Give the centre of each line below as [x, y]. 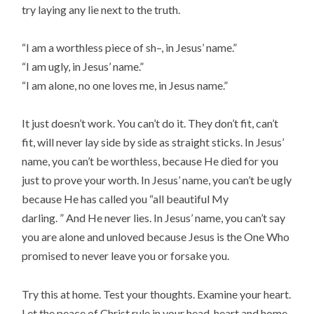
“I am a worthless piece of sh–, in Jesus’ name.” [130, 48]
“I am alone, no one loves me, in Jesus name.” [125, 86]
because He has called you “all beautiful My [125, 199]
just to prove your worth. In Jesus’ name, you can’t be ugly [157, 180]
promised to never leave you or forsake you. [126, 256]
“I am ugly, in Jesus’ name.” [83, 67]
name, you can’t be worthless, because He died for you [150, 161]
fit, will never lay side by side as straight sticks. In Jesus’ [153, 142]
